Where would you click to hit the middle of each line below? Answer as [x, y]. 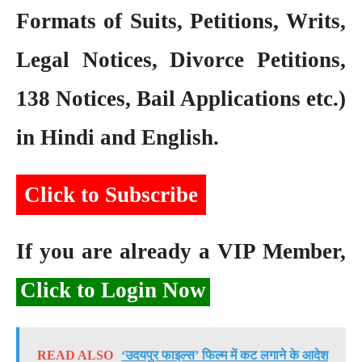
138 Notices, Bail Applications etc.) [181, 99]
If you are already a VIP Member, [181, 251]
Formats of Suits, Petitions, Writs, [181, 21]
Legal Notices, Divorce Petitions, [181, 60]
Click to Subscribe [111, 194]
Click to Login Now [113, 290]
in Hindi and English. [118, 138]
